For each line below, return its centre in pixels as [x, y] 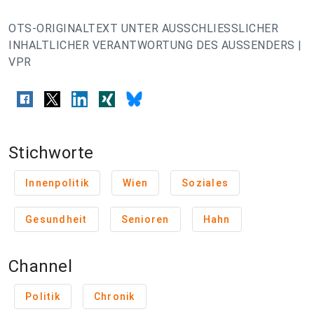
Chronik [114, 297]
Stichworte [51, 153]
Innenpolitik [57, 183]
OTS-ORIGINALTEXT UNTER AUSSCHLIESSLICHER [143, 28]
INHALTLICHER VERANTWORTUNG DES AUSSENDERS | [155, 45]
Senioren [145, 220]
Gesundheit [56, 220]
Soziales [205, 183]
